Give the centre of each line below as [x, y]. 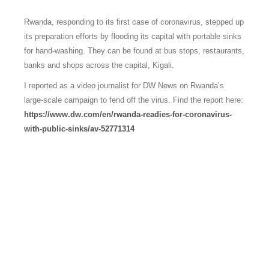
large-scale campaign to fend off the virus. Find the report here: [134, 100]
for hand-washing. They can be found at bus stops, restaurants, [134, 51]
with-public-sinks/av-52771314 [79, 129]
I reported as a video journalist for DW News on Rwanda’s [124, 86]
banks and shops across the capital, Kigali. [99, 65]
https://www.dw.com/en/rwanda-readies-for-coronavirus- [128, 114]
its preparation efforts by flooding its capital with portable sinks [133, 36]
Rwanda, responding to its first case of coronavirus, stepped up [134, 22]
